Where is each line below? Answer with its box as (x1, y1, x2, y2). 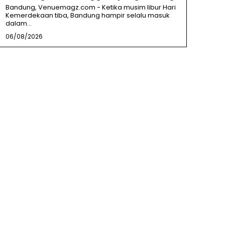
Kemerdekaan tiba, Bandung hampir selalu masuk (5, 10, 170, 20)
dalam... (5, 18, 32, 28)
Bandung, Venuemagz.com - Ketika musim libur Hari (5, 2, 176, 12)
